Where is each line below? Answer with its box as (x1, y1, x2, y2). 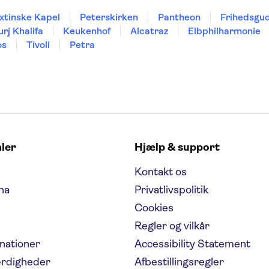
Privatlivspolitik (134, 184, 208, 196)
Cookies (134, 202, 174, 214)
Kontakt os (134, 166, 187, 178)
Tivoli (26, 39, 50, 50)
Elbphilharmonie (188, 25, 261, 37)
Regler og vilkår (134, 220, 210, 232)
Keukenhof (63, 25, 110, 37)
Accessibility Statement (134, 238, 250, 250)
